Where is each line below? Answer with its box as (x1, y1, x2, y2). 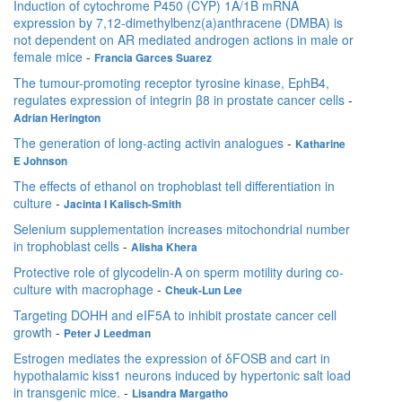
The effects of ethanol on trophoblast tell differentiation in (13, 177, 335, 196)
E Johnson (13, 153, 67, 170)
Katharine (295, 136, 345, 153)
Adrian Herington (13, 110, 100, 127)
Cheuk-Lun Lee (165, 283, 242, 299)
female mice (13, 48, 83, 66)
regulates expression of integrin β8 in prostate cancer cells (13, 91, 345, 109)
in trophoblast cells (13, 237, 119, 256)
